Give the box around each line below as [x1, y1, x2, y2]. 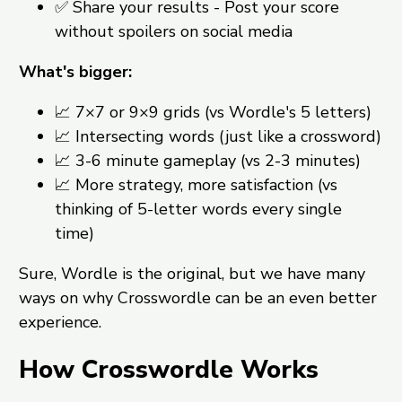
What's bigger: [18, 60, 132, 83]
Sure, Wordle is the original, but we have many [18, 262, 365, 284]
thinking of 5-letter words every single [54, 197, 342, 220]
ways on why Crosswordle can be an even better [18, 286, 377, 309]
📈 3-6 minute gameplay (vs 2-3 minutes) [54, 149, 361, 171]
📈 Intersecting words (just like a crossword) [54, 125, 381, 147]
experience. [18, 310, 101, 333]
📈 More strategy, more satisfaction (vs [54, 173, 337, 196]
